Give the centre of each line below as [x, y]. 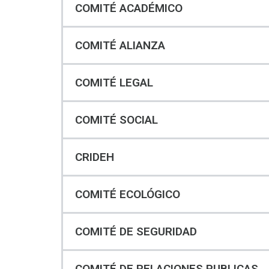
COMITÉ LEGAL [114, 83]
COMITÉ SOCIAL [116, 120]
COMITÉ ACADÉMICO [129, 8]
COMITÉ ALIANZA [120, 46]
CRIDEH [95, 157]
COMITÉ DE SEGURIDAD [136, 232]
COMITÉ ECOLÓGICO [128, 195]
